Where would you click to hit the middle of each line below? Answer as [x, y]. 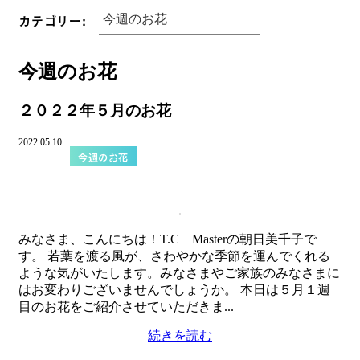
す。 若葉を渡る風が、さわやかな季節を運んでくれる [174, 256]
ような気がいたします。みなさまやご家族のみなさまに [179, 273]
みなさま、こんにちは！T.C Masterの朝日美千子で [168, 239]
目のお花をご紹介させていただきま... [126, 307]
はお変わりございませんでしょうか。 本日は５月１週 [174, 290]
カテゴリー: [53, 20]
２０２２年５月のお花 [95, 110]
